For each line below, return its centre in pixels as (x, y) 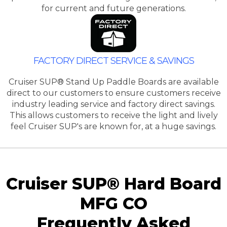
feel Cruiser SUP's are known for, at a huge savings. (113, 126)
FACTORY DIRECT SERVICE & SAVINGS (113, 61)
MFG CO (113, 203)
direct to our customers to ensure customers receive (113, 93)
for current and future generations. (113, 8)
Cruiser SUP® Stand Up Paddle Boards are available (113, 82)
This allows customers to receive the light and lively (113, 115)
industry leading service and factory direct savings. (113, 104)
